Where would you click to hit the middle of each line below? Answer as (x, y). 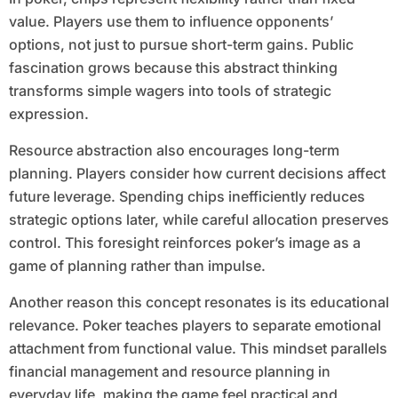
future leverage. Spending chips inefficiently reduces (187, 197)
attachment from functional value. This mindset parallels (198, 349)
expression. (48, 114)
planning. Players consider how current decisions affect (197, 174)
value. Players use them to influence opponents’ (171, 22)
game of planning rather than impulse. (137, 266)
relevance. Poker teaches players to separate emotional (195, 326)
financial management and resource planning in (169, 372)
